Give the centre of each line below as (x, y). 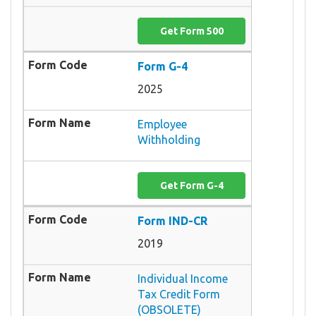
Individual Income (183, 278)
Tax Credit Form (179, 294)
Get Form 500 (192, 31)
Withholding (169, 139)
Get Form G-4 (192, 185)
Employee (162, 124)
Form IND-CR (172, 220)
